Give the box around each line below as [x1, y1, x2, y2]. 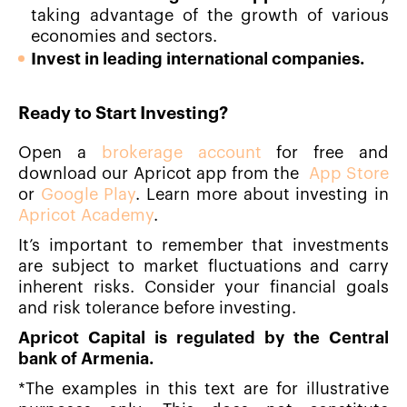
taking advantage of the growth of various [31, 7, 389, 25]
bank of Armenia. [18, 351, 154, 368]
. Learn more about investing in [135, 186, 390, 203]
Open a [18, 144, 102, 162]
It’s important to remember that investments [18, 237, 389, 254]
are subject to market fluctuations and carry [18, 258, 389, 275]
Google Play [40, 186, 136, 203]
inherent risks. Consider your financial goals [18, 279, 389, 296]
